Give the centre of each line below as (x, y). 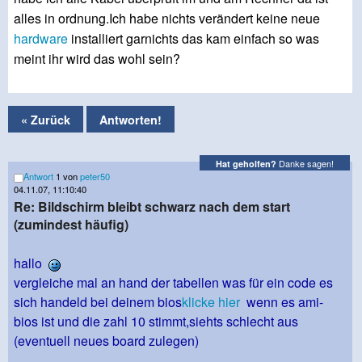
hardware (41, 39)
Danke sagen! (305, 163)
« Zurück (46, 119)
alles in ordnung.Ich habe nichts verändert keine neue (167, 19)
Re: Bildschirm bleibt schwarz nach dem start (152, 207)
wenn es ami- (282, 302)
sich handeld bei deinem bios (98, 302)
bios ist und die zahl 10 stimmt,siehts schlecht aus (156, 322)
